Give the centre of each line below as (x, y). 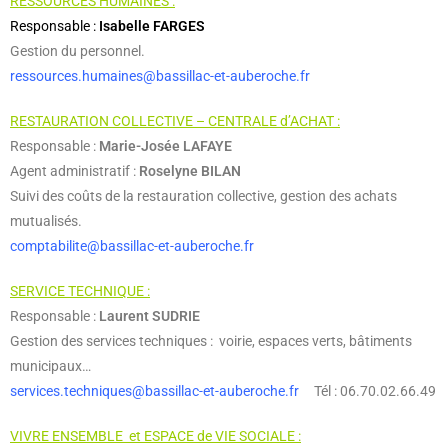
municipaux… (50, 366)
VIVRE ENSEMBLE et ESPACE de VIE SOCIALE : (155, 436)
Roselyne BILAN (190, 171)
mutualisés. (46, 221)
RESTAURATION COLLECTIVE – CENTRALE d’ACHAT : (175, 121)
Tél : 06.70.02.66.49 (367, 391)
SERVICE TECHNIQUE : (80, 291)
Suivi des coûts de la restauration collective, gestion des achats (203, 196)
